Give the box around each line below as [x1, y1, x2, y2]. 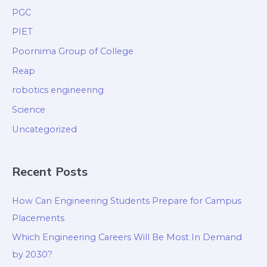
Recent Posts [12, 163, 88, 179]
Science [12, 104, 45, 116]
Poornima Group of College [12, 46, 133, 57]
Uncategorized [12, 123, 77, 135]
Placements [12, 212, 64, 223]
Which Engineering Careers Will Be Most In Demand [12, 232, 242, 243]
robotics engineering [12, 85, 104, 96]
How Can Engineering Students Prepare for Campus [12, 195, 241, 206]
